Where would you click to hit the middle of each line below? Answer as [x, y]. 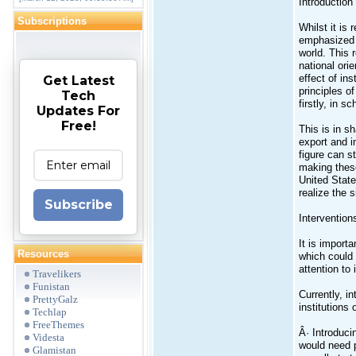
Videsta [48, 337]
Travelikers [57, 274]
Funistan [51, 286]
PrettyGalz [55, 299]
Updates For [78, 111]
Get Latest [78, 81]
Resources [43, 254]
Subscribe [78, 205]
